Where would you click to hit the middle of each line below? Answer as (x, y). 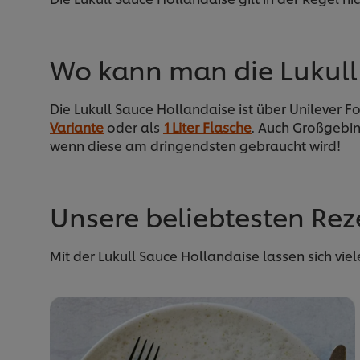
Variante (77, 126)
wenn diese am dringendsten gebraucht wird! (195, 145)
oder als (133, 126)
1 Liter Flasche (207, 126)
